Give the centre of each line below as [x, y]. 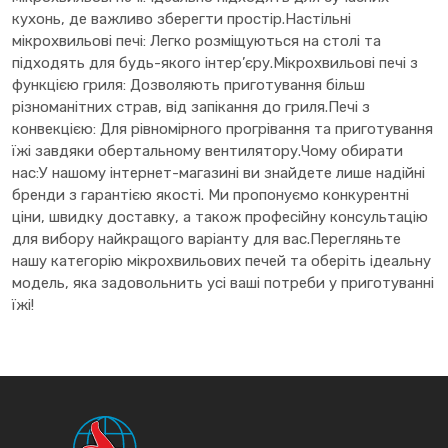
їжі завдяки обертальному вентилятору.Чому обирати [207, 151]
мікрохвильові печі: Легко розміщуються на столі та [196, 41]
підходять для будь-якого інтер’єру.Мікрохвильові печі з [215, 63]
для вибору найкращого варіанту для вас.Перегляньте [206, 239]
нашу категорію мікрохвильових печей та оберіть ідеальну [221, 261]
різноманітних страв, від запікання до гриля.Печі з [191, 107]
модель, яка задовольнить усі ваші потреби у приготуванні [223, 283]
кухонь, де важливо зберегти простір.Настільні [181, 19]
